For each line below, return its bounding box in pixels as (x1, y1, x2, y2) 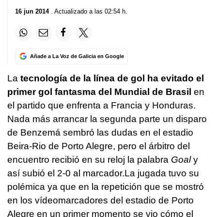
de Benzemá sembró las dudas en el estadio (7, 127, 193, 138)
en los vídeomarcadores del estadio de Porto (7, 195, 194, 205)
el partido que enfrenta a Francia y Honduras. (7, 100, 196, 110)
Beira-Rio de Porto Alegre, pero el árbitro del (7, 140, 190, 151)
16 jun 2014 (15, 7, 49, 15)
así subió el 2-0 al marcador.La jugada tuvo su (7, 168, 199, 178)
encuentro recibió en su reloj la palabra (7, 154, 171, 165)
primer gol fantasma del (7, 86, 114, 97)
